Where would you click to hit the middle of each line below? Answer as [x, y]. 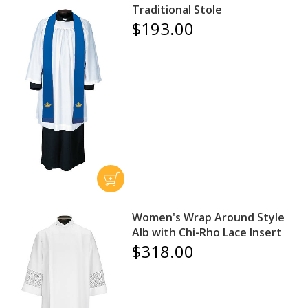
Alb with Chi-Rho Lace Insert [207, 232]
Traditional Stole [177, 9]
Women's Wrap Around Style [209, 217]
